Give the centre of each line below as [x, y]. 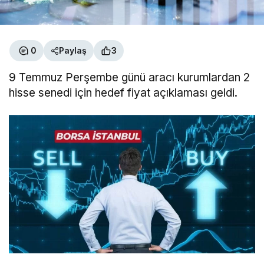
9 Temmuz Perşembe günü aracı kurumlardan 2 [130, 77]
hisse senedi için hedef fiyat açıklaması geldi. [123, 93]
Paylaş [73, 51]
